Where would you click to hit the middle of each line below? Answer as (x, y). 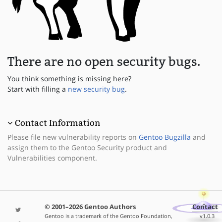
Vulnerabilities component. (52, 158)
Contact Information (57, 123)
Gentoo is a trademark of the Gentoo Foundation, (108, 216)
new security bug (96, 89)
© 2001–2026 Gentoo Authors (90, 207)
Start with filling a (38, 89)
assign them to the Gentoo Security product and (87, 148)
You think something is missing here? (69, 79)
